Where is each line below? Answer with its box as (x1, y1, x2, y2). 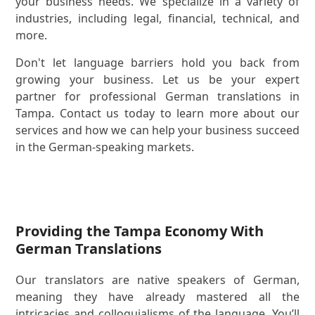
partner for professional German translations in (15, 88, 300, 104)
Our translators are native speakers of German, (15, 271, 300, 288)
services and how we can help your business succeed (15, 122, 300, 138)
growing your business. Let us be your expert (15, 71, 300, 87)
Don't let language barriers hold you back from (15, 54, 300, 70)
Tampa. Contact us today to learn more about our (15, 105, 300, 121)
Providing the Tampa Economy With (15, 221, 264, 240)
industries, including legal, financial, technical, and (15, 10, 300, 26)
